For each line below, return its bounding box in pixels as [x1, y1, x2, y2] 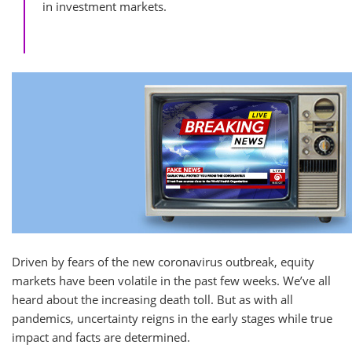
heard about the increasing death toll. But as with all [12, 291, 293, 307]
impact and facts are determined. [12, 329, 190, 345]
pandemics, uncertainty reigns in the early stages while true [12, 310, 332, 326]
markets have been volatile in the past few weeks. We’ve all [12, 273, 331, 288]
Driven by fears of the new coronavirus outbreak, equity [12, 254, 314, 269]
